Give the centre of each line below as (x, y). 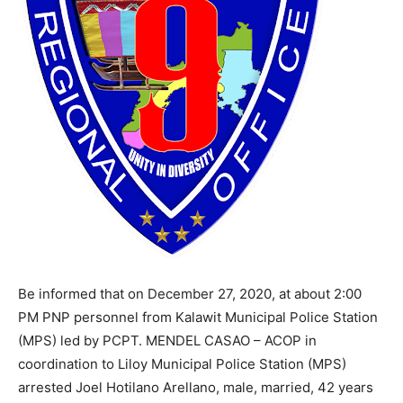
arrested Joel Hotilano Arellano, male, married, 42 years (196, 387)
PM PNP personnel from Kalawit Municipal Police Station (198, 317)
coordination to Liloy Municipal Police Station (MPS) (182, 364)
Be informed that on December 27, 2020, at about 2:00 (190, 294)
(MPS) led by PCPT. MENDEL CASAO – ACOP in (167, 340)
